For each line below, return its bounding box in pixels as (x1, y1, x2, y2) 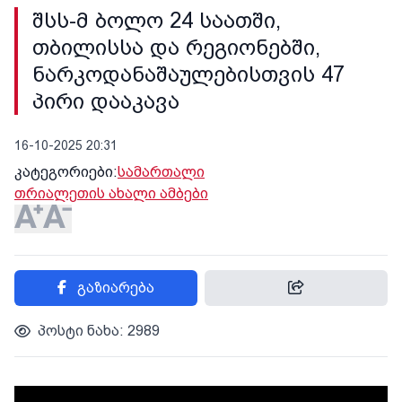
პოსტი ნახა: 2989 (38, 322, 160, 339)
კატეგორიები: (14, 163, 118, 180)
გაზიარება (77, 279, 154, 296)
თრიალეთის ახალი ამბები (14, 185, 208, 202)
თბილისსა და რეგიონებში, (32, 35, 320, 60)
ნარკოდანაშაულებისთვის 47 (32, 62, 345, 87)
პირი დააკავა (32, 89, 179, 114)
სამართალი (118, 163, 205, 180)
